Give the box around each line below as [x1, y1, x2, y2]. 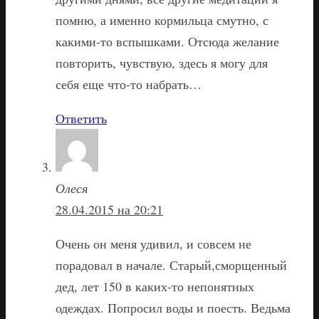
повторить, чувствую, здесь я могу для [56, 54, 268, 72]
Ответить [56, 110, 107, 127]
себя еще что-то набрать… [56, 75, 202, 93]
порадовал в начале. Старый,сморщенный [56, 256, 287, 274]
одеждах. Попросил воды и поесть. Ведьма [56, 299, 291, 317]
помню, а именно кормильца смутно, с [56, 11, 268, 29]
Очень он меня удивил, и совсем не [56, 235, 251, 253]
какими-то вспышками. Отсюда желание [56, 33, 279, 51]
